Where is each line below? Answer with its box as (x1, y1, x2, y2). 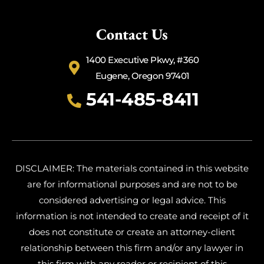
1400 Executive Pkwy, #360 (85, 54, 199, 66)
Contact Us (96, 24, 168, 45)
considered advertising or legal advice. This (38, 194, 226, 206)
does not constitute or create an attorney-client (29, 226, 235, 238)
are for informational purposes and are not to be (27, 179, 237, 190)
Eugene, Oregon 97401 (95, 70, 190, 82)
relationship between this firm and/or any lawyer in (21, 242, 243, 254)
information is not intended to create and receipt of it (15, 210, 249, 222)
